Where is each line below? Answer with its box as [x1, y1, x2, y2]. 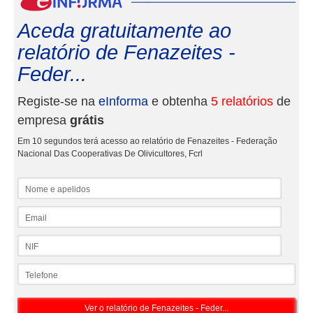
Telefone [17, 263, 50, 273]
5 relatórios [211, 94, 273, 108]
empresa [17, 113, 70, 127]
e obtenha [148, 94, 211, 108]
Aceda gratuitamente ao [17, 20, 231, 42]
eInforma [99, 94, 148, 108]
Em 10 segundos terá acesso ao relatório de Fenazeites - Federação [17, 136, 277, 146]
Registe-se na [17, 94, 99, 108]
